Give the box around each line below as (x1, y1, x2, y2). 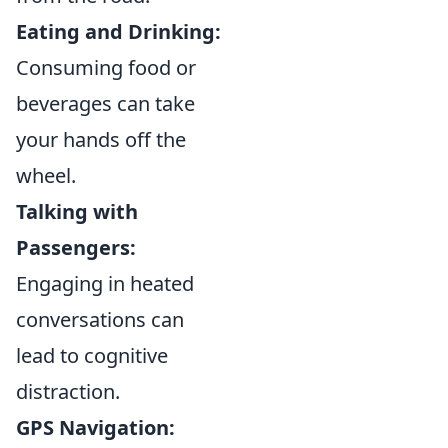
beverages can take (16, 90, 195, 118)
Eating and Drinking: (16, 18, 221, 46)
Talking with (16, 198, 138, 226)
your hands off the (16, 126, 186, 154)
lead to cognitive (16, 342, 168, 370)
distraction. (16, 378, 120, 406)
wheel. (16, 162, 76, 190)
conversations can (16, 306, 184, 334)
